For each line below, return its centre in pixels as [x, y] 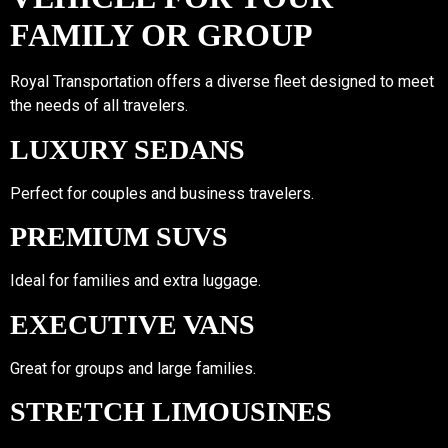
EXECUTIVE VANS [132, 323]
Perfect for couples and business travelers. [162, 193]
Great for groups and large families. [133, 368]
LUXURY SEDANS [127, 148]
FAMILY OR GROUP [161, 35]
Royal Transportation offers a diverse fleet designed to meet [222, 82]
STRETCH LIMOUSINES [171, 410]
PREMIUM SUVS [119, 236]
